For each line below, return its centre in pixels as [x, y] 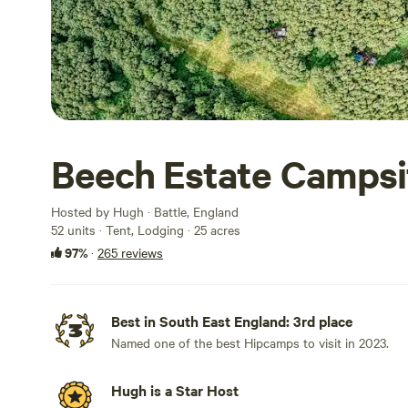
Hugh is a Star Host [175, 390]
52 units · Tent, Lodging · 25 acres [146, 229]
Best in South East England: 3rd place [232, 321]
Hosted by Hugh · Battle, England [145, 211]
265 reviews [130, 252]
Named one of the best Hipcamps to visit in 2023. [250, 342]
